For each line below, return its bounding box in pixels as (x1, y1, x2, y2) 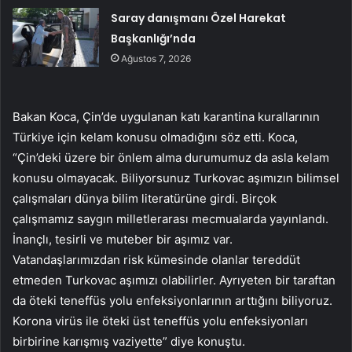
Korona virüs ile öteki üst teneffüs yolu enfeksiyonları (13, 313, 308, 328)
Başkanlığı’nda (111, 30, 196, 46)
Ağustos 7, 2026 (121, 52, 192, 64)
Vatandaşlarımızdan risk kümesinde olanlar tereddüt (13, 251, 300, 267)
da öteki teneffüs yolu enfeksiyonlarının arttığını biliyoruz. (13, 292, 332, 308)
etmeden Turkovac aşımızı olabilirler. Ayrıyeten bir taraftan (13, 272, 335, 288)
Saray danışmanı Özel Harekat (111, 9, 287, 26)
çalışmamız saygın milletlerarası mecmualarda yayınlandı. (13, 211, 328, 226)
